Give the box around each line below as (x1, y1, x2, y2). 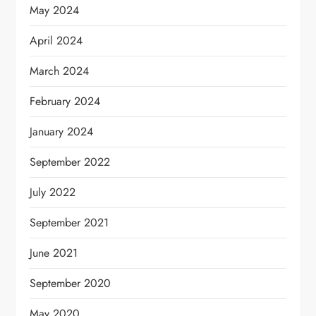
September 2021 (30, 214, 109, 231)
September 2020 (30, 274, 111, 291)
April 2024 (30, 32, 83, 49)
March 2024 (30, 62, 90, 79)
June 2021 (30, 244, 78, 261)
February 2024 (30, 92, 101, 109)
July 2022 (30, 183, 76, 200)
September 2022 (30, 153, 111, 170)
